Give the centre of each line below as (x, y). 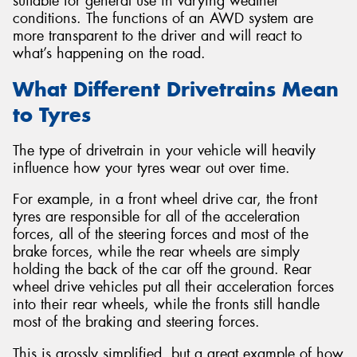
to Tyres (52, 114)
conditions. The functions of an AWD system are (163, 19)
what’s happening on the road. (109, 54)
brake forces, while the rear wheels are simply (156, 252)
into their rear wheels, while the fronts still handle (166, 305)
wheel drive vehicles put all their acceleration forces (173, 287)
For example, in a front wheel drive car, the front (165, 200)
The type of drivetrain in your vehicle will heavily (164, 150)
